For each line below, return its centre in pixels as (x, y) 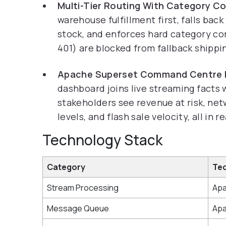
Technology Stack (102, 140)
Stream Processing (83, 188)
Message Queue (78, 208)
